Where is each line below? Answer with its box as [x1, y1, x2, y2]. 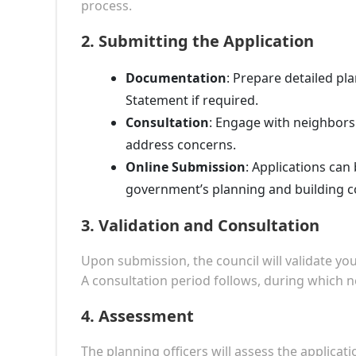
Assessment [99, 304, 194, 327]
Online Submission [126, 157, 246, 176]
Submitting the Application [99, 29, 314, 52]
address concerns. [126, 135, 236, 153]
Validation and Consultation [99, 214, 319, 236]
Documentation [126, 68, 226, 87]
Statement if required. [126, 91, 258, 109]
